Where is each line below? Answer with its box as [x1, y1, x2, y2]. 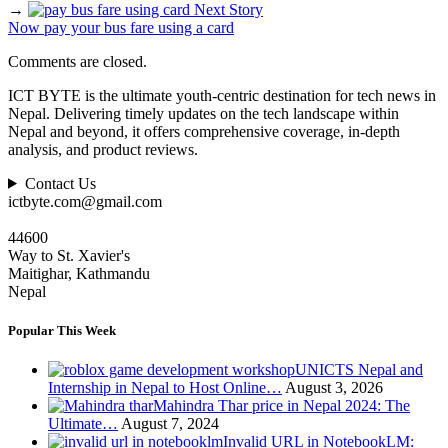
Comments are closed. [8, 52, 147, 70]
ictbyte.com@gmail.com [8, 192, 162, 210]
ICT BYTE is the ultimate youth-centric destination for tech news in [8, 86, 436, 104]
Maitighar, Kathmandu [8, 264, 150, 282]
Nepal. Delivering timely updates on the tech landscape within [8, 104, 399, 122]
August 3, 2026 [282, 379, 383, 397]
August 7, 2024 [118, 415, 219, 433]
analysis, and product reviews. [8, 140, 198, 158]
